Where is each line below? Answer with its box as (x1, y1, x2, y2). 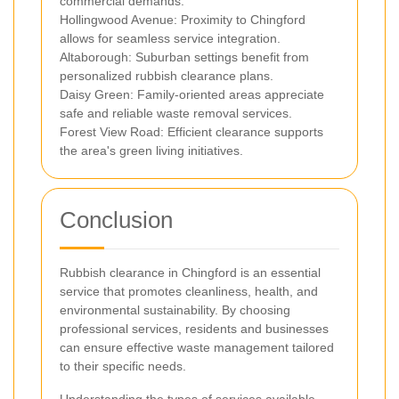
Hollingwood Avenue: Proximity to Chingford (60, 12, 305, 27)
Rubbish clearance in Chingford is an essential (60, 265, 321, 280)
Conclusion (60, 206, 173, 233)
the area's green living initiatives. (60, 142, 243, 158)
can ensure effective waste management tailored (60, 339, 334, 354)
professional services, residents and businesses (60, 321, 329, 336)
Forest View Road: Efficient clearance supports (60, 124, 323, 139)
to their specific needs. (60, 358, 186, 373)
